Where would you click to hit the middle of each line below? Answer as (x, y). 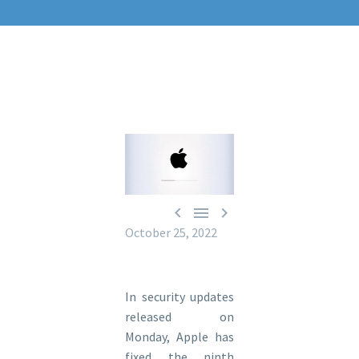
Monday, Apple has (179, 336)
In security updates (179, 296)
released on (179, 316)
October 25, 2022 (171, 232)
